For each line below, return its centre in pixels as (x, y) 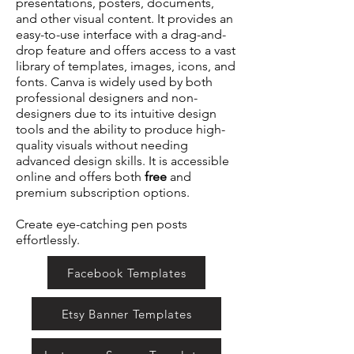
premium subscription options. (103, 192)
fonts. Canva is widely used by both (114, 82)
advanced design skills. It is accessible (122, 161)
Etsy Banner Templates (126, 314)
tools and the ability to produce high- (121, 129)
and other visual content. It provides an (124, 19)
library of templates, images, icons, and (126, 66)
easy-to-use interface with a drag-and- (121, 34)
